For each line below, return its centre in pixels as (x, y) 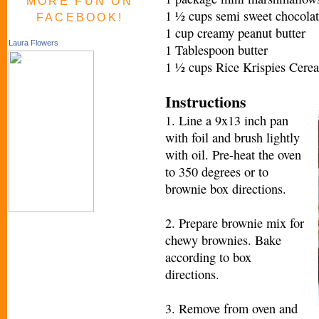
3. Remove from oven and (231, 308)
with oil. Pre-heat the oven (233, 154)
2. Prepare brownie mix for (235, 223)
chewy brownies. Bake (223, 240)
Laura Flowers (33, 43)
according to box (208, 257)
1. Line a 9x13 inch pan (227, 120)
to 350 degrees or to (217, 171)
